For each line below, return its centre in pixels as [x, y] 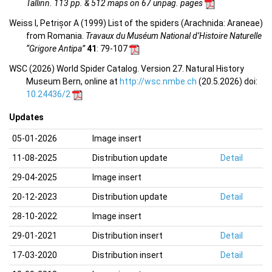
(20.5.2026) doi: [227, 82]
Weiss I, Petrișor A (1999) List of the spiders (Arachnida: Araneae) [136, 23]
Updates [26, 117]
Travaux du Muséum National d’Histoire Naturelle [174, 36]
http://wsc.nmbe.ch [158, 82]
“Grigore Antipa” [56, 49]
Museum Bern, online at [73, 82]
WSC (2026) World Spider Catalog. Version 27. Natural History [127, 69]
